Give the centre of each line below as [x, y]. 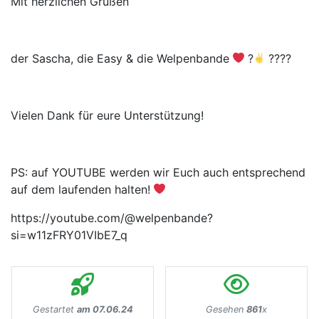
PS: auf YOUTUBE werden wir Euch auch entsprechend [158, 172]
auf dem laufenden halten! [82, 189]
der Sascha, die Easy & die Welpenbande [122, 58]
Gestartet [54, 309]
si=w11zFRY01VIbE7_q [69, 235]
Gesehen [226, 309]
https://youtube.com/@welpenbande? [112, 218]
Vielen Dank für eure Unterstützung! [107, 115]
